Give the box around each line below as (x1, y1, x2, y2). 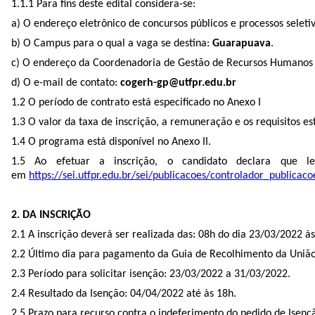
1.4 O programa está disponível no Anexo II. (11, 136, 211, 148)
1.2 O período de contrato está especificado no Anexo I (11, 96, 261, 108)
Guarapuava (212, 37, 271, 49)
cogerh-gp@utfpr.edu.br (120, 77, 236, 89)
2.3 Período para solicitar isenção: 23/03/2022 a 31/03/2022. (11, 268, 290, 280)
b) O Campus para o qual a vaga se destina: (11, 37, 212, 49)
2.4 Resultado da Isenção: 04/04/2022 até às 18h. (11, 288, 236, 300)
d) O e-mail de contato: (11, 77, 120, 89)
